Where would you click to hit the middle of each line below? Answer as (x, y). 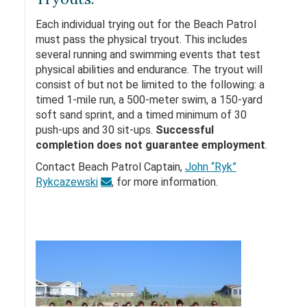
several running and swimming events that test (148, 54)
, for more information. (165, 182)
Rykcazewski (67, 182)
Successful (185, 130)
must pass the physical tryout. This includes (142, 39)
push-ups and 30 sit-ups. (96, 130)
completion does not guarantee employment (150, 145)
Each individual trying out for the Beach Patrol (146, 24)
